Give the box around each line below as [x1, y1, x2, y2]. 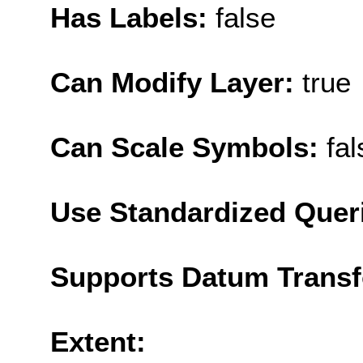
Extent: [50, 325, 146, 357]
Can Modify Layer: [50, 66, 302, 98]
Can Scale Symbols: [50, 130, 327, 163]
